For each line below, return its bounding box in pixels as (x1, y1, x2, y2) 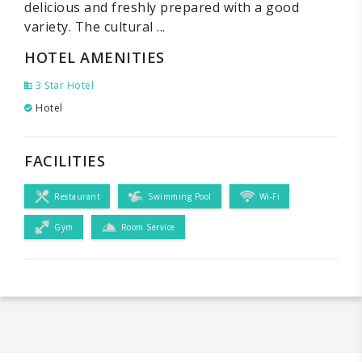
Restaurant (54, 190, 100, 202)
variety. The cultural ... (24, 18, 166, 36)
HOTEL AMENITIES (24, 48, 165, 67)
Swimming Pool (148, 190, 212, 202)
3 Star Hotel (32, 78, 94, 92)
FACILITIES (24, 151, 105, 170)
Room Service (120, 221, 175, 233)
